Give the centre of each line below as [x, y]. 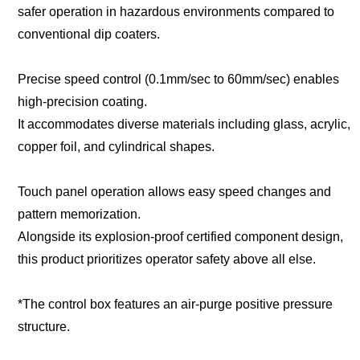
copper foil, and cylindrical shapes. [116, 146]
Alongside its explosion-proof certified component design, [180, 236]
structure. [43, 326]
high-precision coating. [82, 101]
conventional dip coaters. [88, 34]
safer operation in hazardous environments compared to [176, 11]
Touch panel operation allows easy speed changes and [174, 191]
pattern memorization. [79, 214]
